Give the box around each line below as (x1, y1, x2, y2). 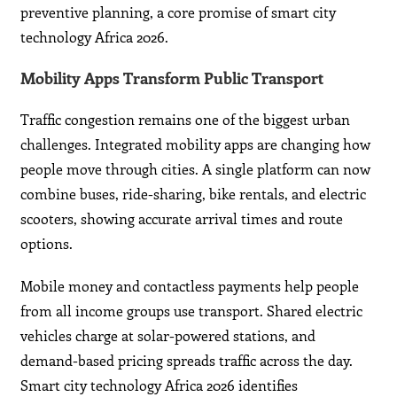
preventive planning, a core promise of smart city (20, 3, 337, 22)
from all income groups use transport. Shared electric (20, 301, 363, 321)
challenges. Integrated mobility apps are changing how (20, 135, 371, 154)
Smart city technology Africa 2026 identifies (20, 376, 299, 395)
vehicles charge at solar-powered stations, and (20, 326, 316, 346)
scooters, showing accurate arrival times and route (20, 209, 344, 229)
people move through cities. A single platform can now (20, 160, 371, 179)
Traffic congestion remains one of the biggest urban (20, 110, 351, 129)
